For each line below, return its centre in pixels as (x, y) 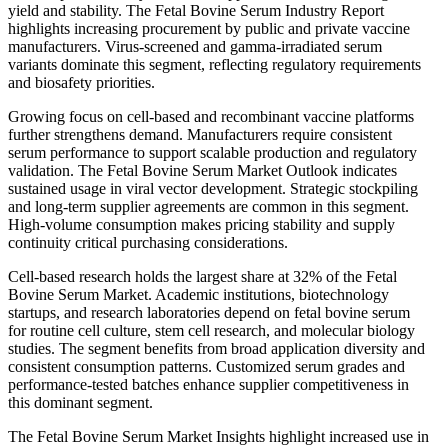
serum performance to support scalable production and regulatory (212, 152)
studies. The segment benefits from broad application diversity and (216, 348)
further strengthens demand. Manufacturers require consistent (200, 134)
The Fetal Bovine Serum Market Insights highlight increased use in (218, 436)
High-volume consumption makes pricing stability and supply (201, 224)
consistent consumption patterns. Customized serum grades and (206, 366)
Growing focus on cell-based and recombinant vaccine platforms (211, 116)
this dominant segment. (80, 402)
